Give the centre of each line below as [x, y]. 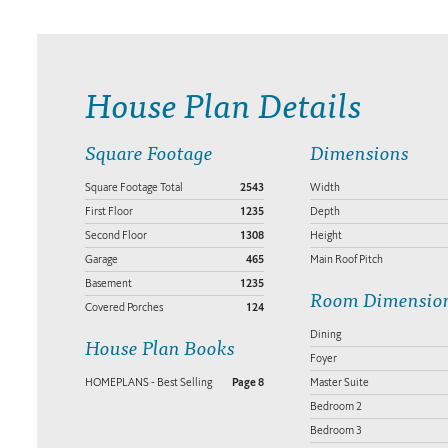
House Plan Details [223, 103]
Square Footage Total [134, 187]
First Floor [109, 211]
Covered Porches [124, 307]
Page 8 [248, 383]
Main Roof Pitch [346, 259]
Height [325, 235]
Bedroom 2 [335, 406]
